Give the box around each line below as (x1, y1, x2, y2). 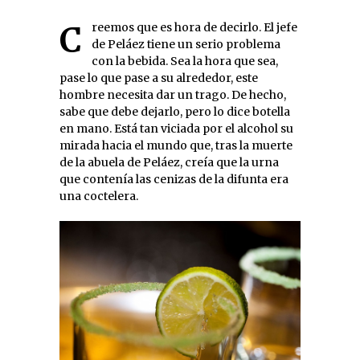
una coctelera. (59, 189, 138, 203)
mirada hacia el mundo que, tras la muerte (59, 138, 292, 153)
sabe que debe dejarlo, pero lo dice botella (59, 104, 290, 119)
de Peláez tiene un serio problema (92, 37, 280, 51)
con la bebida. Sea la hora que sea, (92, 54, 278, 68)
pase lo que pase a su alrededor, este (59, 71, 258, 85)
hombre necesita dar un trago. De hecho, (59, 88, 286, 102)
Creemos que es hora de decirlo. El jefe (59, 19, 82, 61)
